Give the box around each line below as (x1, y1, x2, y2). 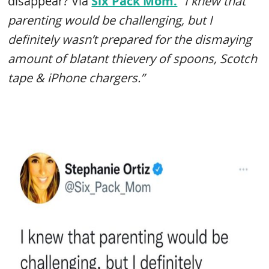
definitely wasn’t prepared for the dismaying (8, 31, 252, 47)
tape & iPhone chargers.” (8, 70, 145, 86)
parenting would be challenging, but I (8, 12, 213, 28)
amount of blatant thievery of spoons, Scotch (8, 50, 258, 67)
